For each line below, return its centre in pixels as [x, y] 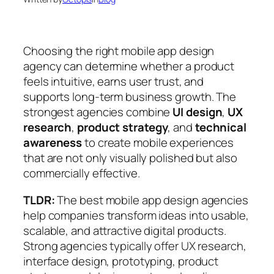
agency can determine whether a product [129, 66]
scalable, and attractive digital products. [125, 230]
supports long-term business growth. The [130, 97]
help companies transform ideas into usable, [136, 215]
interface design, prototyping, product [121, 261]
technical [220, 128]
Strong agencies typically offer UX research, [135, 246]
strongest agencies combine [98, 112]
